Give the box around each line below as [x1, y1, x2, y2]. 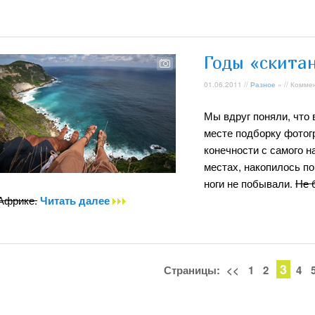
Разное [250, 79, 276, 89]
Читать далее [40, 192, 112, 208]
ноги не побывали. [204, 175, 295, 191]
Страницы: [163, 262, 223, 278]
